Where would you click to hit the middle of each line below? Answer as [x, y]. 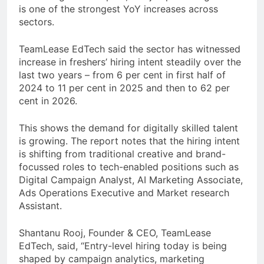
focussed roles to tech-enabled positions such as [129, 167]
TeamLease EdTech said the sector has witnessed [130, 49]
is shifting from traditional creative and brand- [122, 154]
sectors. [37, 22]
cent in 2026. [48, 101]
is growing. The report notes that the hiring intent [129, 141]
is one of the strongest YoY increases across [118, 9]
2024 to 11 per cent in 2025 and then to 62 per [124, 88]
